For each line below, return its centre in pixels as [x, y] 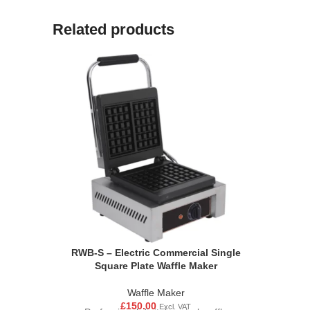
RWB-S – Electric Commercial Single [156, 253]
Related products [113, 29]
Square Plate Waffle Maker [156, 266]
